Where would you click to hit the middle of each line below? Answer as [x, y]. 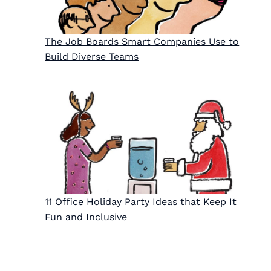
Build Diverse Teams [92, 57]
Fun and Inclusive [86, 217]
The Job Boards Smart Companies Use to [142, 42]
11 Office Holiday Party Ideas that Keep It [141, 201]
